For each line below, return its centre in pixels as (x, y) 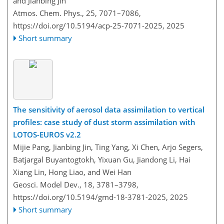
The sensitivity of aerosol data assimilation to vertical (109, 109)
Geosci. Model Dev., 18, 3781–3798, (76, 184)
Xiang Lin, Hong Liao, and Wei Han (72, 172)
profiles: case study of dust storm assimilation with (104, 122)
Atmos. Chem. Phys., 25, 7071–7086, (77, 13)
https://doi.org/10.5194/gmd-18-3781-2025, (90, 197)
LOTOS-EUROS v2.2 (47, 134)
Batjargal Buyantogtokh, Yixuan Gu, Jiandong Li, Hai (102, 159)
